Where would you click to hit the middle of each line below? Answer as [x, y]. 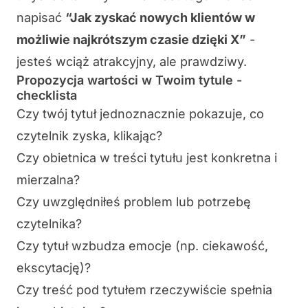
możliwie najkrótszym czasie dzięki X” [131, 40]
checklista [47, 96]
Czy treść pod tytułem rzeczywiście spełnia [144, 290]
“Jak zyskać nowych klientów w [160, 18]
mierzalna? [48, 180]
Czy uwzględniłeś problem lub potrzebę [134, 202]
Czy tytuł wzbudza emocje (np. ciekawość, [142, 246]
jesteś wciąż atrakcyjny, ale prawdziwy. [132, 62]
